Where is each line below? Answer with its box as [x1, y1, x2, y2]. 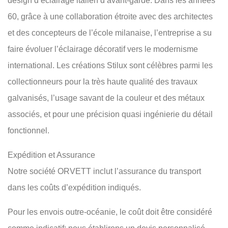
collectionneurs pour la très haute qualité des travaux [8, 77, 197, 87]
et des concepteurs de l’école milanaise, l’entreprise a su [8, 28, 212, 38]
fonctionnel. [8, 126, 49, 135]
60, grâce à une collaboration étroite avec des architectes [8, 12, 213, 21]
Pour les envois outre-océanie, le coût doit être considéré [8, 208, 212, 217]
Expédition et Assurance [8, 151, 95, 160]
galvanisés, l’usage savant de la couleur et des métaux [8, 94, 205, 103]
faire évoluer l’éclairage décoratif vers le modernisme [8, 45, 198, 54]
